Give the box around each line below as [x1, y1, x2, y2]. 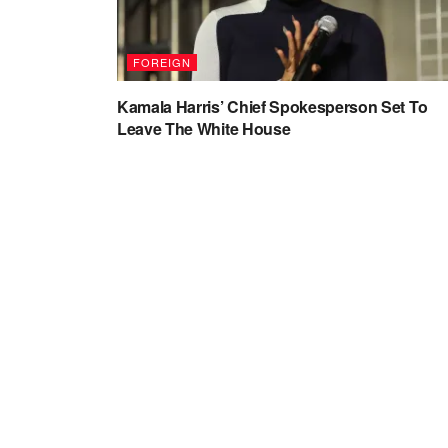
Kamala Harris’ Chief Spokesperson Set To [117, 95, 428, 118]
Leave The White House [117, 117, 291, 140]
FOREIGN [133, 54, 191, 70]
